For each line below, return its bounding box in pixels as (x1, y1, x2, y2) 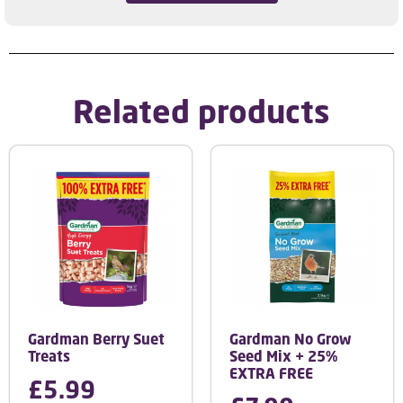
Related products (73, 91, 330, 130)
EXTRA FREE (229, 363, 313, 382)
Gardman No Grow (229, 329, 352, 348)
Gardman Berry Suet (28, 329, 165, 348)
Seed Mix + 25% (229, 346, 337, 365)
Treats (28, 346, 70, 365)
